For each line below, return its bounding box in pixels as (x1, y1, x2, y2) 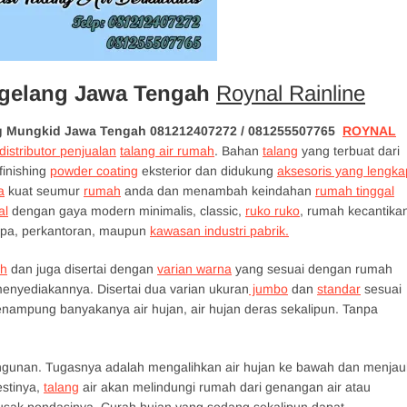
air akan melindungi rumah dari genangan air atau (79, 380, 371, 394)
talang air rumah (120, 144, 214, 158)
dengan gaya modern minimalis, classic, (8, 203, 245, 218)
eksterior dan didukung (138, 164, 277, 178)
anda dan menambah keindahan (121, 184, 315, 198)
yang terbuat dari (298, 144, 400, 158)
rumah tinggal (315, 184, 394, 198)
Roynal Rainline (216, 81, 365, 105)
